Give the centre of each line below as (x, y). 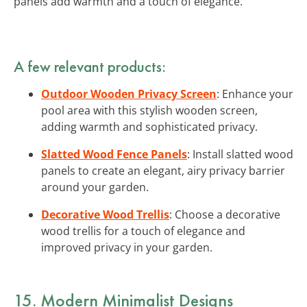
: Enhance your (255, 94)
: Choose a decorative (225, 214)
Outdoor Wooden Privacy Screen (129, 94)
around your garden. (95, 187)
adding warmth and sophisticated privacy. (149, 126)
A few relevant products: (90, 66)
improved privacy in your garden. (127, 247)
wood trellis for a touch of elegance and (143, 231)
